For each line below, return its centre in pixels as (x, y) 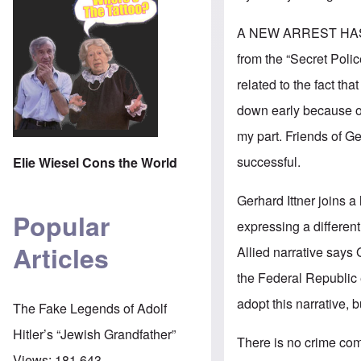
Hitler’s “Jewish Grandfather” (94, 334)
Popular (61, 226)
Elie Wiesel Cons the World (95, 162)
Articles (61, 258)
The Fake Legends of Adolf (90, 308)
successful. (269, 161)
